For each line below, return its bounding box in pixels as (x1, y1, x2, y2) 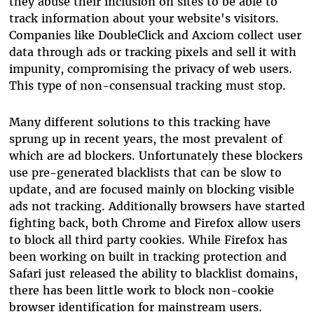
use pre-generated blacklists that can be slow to (8, 165, 282, 179)
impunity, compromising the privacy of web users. (8, 61, 292, 76)
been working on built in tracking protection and (8, 249, 287, 264)
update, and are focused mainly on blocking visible (8, 182, 294, 196)
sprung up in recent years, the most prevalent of (8, 131, 282, 146)
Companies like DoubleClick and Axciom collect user (8, 27, 301, 42)
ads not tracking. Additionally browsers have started (8, 198, 305, 213)
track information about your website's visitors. (8, 11, 279, 25)
